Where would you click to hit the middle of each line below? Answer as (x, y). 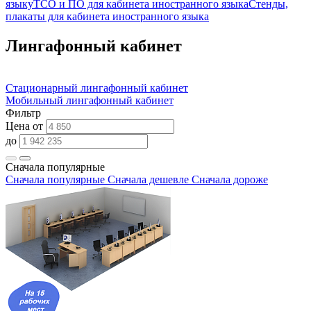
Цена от (26, 126)
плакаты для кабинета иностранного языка (107, 16)
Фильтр (23, 112)
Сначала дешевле (148, 179)
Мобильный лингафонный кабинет (90, 100)
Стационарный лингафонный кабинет (97, 87)
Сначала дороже (230, 179)
